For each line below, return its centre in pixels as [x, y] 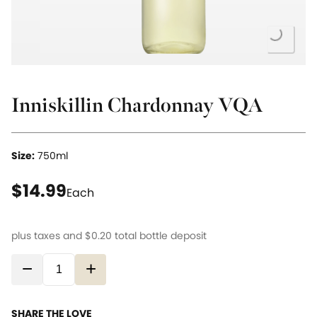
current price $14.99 [121, 185]
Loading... [250, 37]
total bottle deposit [159, 235]
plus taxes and [48, 235]
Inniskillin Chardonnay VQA [137, 105]
